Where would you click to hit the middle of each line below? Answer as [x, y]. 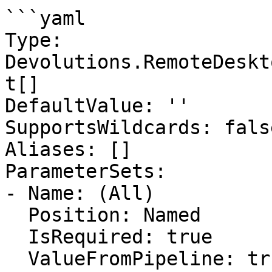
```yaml [45, 18]
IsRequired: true [16, 237]
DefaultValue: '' [97, 106]
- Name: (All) [80, 193]
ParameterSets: [86, 171]
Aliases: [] [68, 149]
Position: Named [16, 215]
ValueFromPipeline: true [16, 259]
